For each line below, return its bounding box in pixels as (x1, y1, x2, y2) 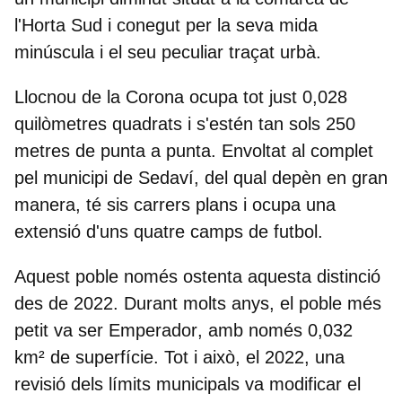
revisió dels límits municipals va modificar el (14, 373, 361, 394)
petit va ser (14, 319, 109, 340)
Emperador (109, 319, 197, 340)
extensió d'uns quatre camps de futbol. (14, 221, 323, 241)
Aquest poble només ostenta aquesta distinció (14, 266, 380, 286)
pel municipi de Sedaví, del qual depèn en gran (14, 167, 388, 188)
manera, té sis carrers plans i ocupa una (14, 194, 336, 214)
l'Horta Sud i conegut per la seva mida (14, 14, 318, 35)
